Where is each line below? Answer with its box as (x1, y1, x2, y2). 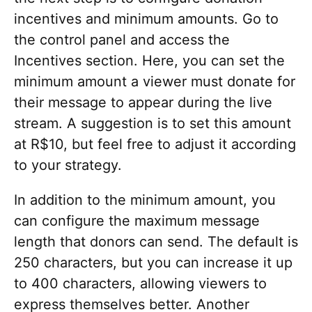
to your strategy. (14, 156, 122, 173)
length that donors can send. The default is (14, 233, 298, 250)
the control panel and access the (14, 31, 230, 48)
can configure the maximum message (14, 212, 260, 229)
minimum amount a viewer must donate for (14, 72, 295, 90)
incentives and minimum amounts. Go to (14, 10, 279, 27)
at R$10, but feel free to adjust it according (14, 135, 296, 153)
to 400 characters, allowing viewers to (14, 274, 267, 292)
